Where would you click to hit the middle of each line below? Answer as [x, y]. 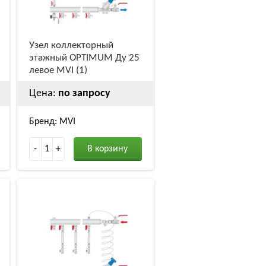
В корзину [108, 149]
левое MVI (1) [58, 71]
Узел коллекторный [71, 46]
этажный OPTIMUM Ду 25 [84, 58]
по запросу [84, 93]
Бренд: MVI [52, 121]
